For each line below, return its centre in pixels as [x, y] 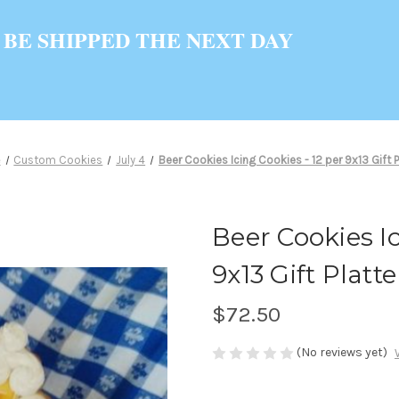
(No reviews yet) [342, 352]
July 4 [131, 159]
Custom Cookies [58, 159]
